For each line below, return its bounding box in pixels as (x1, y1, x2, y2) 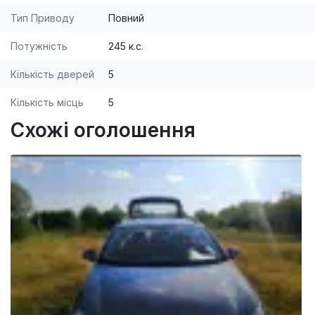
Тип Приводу (11, 12, 75, 25)
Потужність (11, 40, 67, 53)
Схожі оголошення (11, 118, 195, 143)
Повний (108, 12, 144, 25)
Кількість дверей (11, 68, 94, 81)
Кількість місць (11, 96, 84, 109)
